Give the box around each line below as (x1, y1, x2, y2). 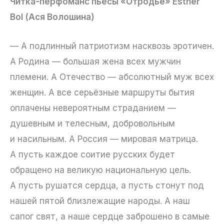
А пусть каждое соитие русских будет (10, 149, 175, 160)
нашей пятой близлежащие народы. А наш (10, 196, 190, 206)
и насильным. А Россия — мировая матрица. (10, 134, 198, 144)
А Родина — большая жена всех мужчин (10, 56, 181, 67)
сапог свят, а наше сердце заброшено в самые (10, 211, 209, 222)
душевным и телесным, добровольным (10, 118, 175, 129)
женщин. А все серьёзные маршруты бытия (10, 87, 194, 98)
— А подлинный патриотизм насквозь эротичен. (10, 41, 214, 51)
